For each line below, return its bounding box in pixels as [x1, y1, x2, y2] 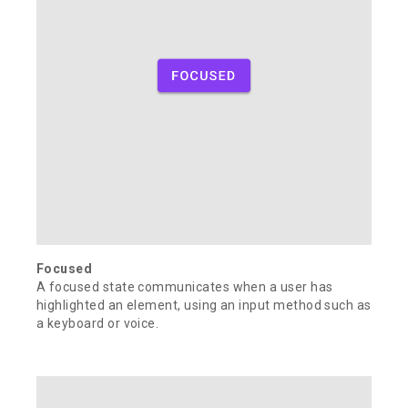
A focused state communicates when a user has [36, 280, 333, 295]
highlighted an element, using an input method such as [36, 298, 372, 313]
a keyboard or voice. [36, 316, 159, 331]
